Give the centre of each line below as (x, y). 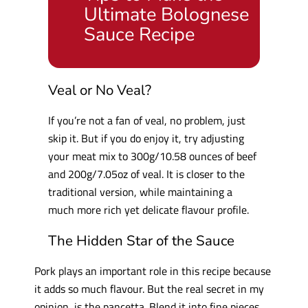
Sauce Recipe (140, 34)
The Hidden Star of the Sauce (142, 240)
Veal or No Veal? (100, 90)
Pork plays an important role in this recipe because (152, 271)
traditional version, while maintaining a (141, 192)
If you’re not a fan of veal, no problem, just (147, 120)
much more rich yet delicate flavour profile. (149, 210)
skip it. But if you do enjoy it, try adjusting (146, 138)
